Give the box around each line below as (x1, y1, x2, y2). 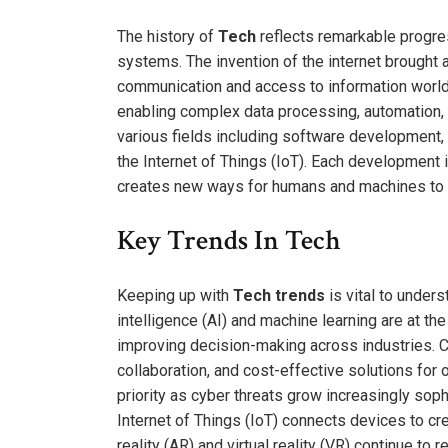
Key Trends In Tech (117, 221, 341, 259)
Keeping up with (117, 285, 233, 305)
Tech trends (233, 285, 325, 305)
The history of (117, 26, 218, 46)
